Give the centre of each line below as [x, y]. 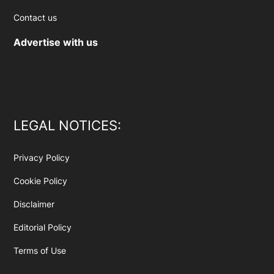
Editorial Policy [43, 228]
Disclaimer [34, 204]
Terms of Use [40, 251]
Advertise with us [56, 43]
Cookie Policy [41, 181]
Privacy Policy [42, 158]
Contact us [35, 18]
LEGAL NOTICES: [68, 126]
